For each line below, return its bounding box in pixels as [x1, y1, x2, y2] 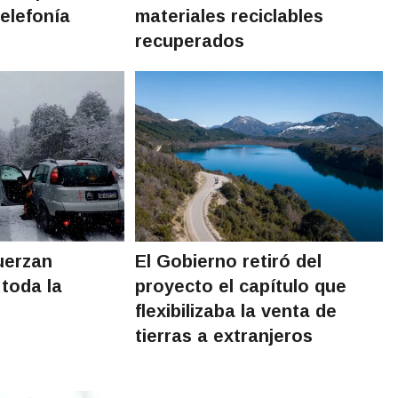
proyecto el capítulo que [135, 275, 347, 296]
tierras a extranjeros [135, 325, 314, 346]
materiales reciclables [135, 5, 324, 26]
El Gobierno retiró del [135, 251, 322, 271]
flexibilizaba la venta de [135, 300, 338, 321]
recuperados [135, 30, 245, 51]
